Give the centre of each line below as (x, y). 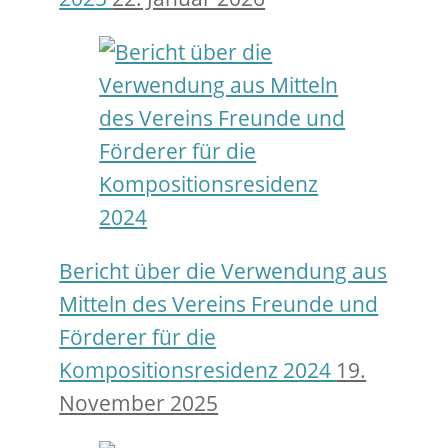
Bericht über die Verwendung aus (223, 271)
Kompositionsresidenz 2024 (198, 370)
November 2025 (139, 403)
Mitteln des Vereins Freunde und (219, 304)
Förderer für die (138, 337)
